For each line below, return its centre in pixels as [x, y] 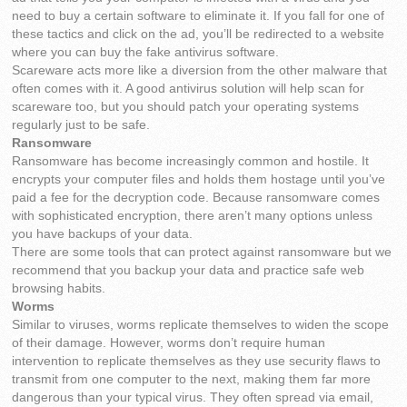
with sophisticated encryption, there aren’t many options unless [193, 216]
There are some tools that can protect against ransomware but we [202, 253]
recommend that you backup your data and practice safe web [189, 271]
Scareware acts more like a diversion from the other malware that [200, 71]
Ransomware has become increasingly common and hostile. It [191, 162]
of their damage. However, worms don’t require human [169, 343]
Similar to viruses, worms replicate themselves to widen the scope [201, 325]
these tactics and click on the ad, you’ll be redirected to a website [199, 35]
